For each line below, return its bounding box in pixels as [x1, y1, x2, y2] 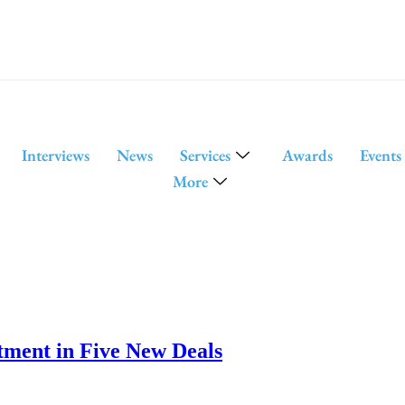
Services [179, 145, 231, 165]
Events [359, 145, 401, 165]
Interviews [21, 145, 89, 165]
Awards [281, 145, 333, 165]
